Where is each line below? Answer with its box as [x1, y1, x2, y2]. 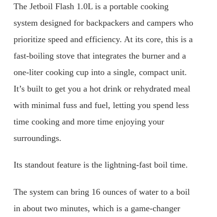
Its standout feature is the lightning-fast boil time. [14, 160, 188, 170]
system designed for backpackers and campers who [14, 17, 193, 28]
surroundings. [14, 133, 62, 143]
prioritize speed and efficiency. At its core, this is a [14, 34, 193, 44]
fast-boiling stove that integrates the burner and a [14, 50, 186, 61]
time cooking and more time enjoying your [14, 116, 164, 126]
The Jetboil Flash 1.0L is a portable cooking [14, 1, 169, 11]
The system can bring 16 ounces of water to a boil [14, 186, 190, 197]
